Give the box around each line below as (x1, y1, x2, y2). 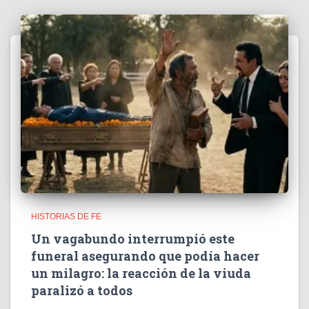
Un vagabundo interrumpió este (31, 230, 235, 247)
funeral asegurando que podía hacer (31, 248, 259, 264)
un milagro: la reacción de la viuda (31, 265, 251, 281)
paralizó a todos (31, 282, 132, 299)
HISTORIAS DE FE (31, 212, 101, 221)
